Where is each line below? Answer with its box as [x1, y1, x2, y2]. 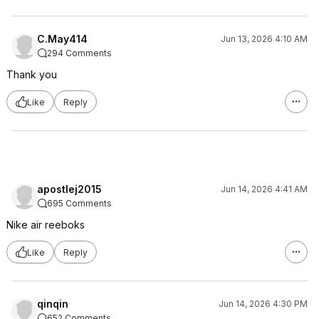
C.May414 [37, 33, 88, 45]
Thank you [6, 68, 57, 80]
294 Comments [47, 48, 112, 58]
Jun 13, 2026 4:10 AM [221, 33, 308, 44]
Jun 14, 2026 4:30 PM [219, 298, 308, 309]
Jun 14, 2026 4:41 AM [221, 184, 308, 194]
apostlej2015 [37, 183, 102, 195]
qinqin [37, 298, 68, 310]
